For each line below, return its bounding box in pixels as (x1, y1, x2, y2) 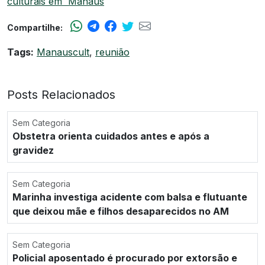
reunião (95, 46, 130, 58)
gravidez (12, 144, 54, 156)
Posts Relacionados (7, 87, 115, 102)
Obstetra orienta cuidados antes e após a (12, 130, 209, 142)
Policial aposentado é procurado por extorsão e (12, 251, 237, 264)
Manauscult (37, 46, 89, 58)
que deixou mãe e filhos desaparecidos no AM (12, 205, 229, 217)
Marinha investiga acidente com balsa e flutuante (12, 190, 247, 203)
